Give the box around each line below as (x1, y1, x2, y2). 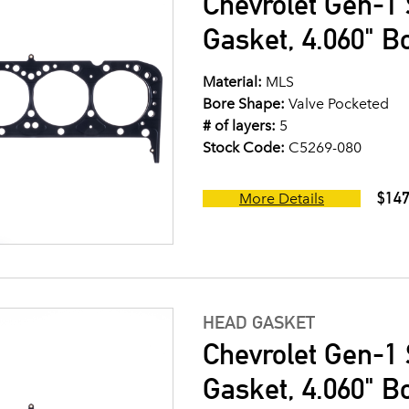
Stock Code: (203, 139, 285, 156)
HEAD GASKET (203, 311, 315, 333)
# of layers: (203, 117, 276, 134)
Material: (203, 73, 262, 90)
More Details (239, 190, 324, 207)
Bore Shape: (203, 95, 285, 112)
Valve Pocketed (285, 95, 389, 112)
